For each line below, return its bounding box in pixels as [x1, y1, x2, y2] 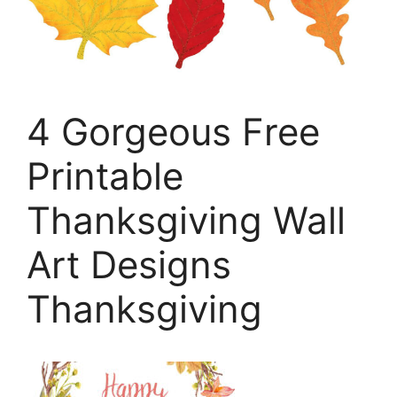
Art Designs [27, 242, 231, 287]
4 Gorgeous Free [27, 109, 320, 154]
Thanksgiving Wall [27, 198, 346, 243]
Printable [27, 153, 183, 198]
